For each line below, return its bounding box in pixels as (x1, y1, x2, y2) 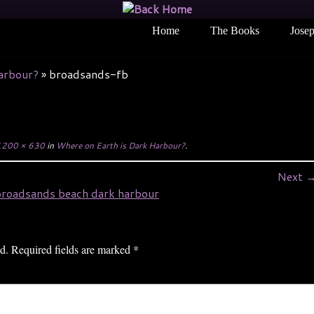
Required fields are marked (11, 242, 133, 257)
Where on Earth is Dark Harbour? (53, 139, 185, 151)
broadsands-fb (48, 66, 128, 82)
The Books (210, 25, 259, 36)
